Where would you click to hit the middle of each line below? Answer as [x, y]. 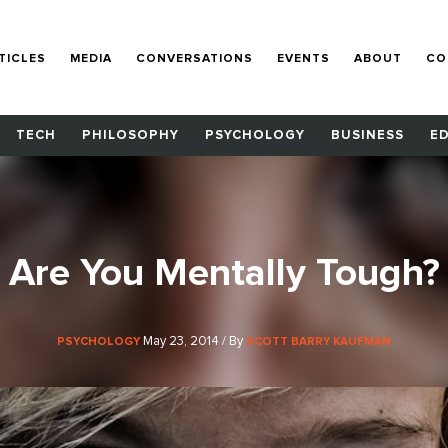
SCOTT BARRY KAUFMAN [318, 341]
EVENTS [304, 58]
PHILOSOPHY [130, 136]
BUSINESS [367, 136]
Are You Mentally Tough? [224, 273]
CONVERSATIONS [195, 58]
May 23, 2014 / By [194, 341]
